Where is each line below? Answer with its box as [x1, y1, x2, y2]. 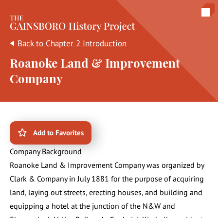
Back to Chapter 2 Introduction [18, 38, 127, 49]
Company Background [10, 146, 82, 156]
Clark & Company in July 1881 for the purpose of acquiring [10, 174, 204, 183]
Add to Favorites [33, 128, 84, 137]
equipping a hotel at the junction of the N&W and [10, 201, 175, 211]
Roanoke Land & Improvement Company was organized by [10, 160, 204, 170]
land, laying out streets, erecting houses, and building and [10, 187, 202, 197]
